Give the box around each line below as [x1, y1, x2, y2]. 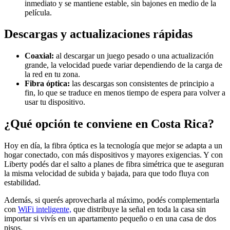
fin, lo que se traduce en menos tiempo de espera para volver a [25, 88, 225, 98]
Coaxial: [25, 51, 54, 61]
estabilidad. [4, 178, 41, 187]
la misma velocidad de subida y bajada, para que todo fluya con [4, 169, 209, 178]
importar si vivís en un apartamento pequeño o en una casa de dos [4, 214, 216, 223]
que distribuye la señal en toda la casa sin [71, 205, 206, 214]
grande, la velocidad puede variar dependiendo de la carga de [25, 61, 222, 70]
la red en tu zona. [25, 70, 80, 79]
